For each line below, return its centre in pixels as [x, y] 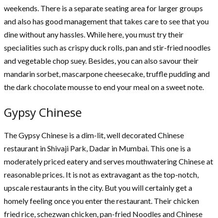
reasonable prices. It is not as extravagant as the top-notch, [101, 175]
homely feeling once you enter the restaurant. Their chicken [101, 201]
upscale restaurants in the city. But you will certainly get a [98, 188]
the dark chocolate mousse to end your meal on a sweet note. [105, 87]
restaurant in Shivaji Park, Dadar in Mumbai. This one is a [97, 148]
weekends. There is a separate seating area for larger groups [103, 8]
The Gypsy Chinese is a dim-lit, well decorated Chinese [94, 135]
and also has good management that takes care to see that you [106, 21]
